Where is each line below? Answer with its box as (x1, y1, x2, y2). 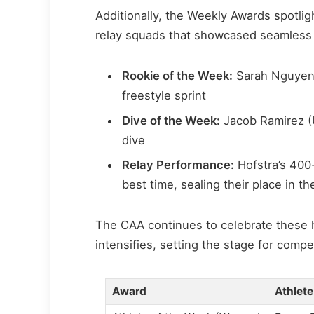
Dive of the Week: (122, 113, 221, 128)
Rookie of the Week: (122, 69, 233, 83)
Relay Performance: (122, 157, 235, 172)
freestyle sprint (122, 88, 207, 103)
